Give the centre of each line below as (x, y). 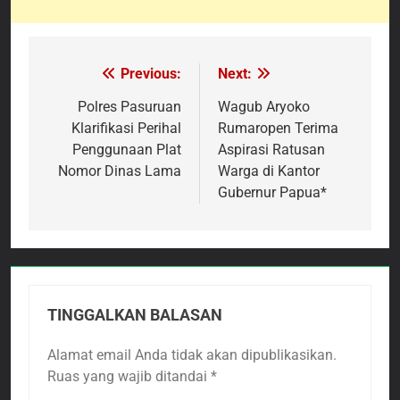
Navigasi (87, 78)
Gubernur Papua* (272, 192)
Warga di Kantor (269, 171)
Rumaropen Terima (278, 128)
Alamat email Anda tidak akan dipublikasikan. (192, 354)
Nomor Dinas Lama (120, 171)
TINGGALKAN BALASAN (135, 315)
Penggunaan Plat (127, 149)
